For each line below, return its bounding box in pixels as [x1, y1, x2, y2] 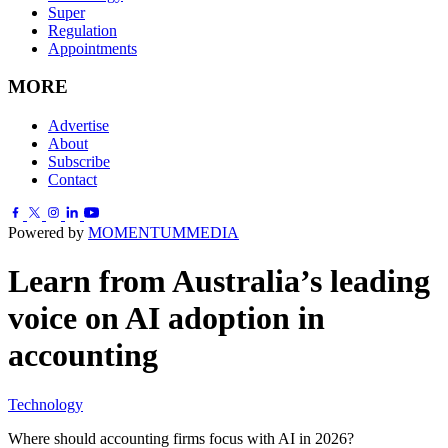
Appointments [48, 39, 137, 57]
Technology [8, 395, 83, 413]
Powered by [8, 223, 88, 241]
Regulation [48, 21, 117, 39]
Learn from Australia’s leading [8, 263, 430, 300]
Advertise [48, 116, 109, 134]
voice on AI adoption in [8, 300, 325, 337]
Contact [48, 170, 97, 188]
